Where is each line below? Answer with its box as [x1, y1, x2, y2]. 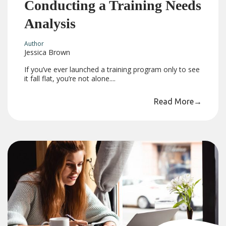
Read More [153, 97, 194, 106]
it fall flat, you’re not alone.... [24, 74, 116, 84]
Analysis [24, 15, 76, 31]
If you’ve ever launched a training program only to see [24, 65, 200, 75]
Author [24, 39, 44, 48]
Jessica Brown [24, 47, 71, 58]
